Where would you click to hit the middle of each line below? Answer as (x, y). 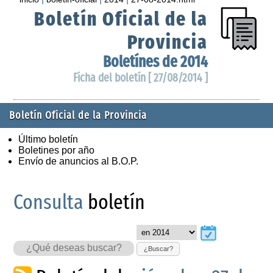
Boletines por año (56, 150)
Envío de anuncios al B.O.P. (78, 161)
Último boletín (48, 139)
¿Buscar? (158, 249)
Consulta (49, 202)
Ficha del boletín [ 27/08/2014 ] (140, 77)
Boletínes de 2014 (155, 62)
